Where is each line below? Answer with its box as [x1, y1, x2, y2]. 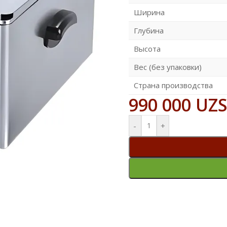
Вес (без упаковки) [133, 61, 202, 72]
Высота [133, 43, 161, 54]
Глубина [133, 25, 164, 35]
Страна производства [133, 80, 213, 90]
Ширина [133, 7, 165, 17]
